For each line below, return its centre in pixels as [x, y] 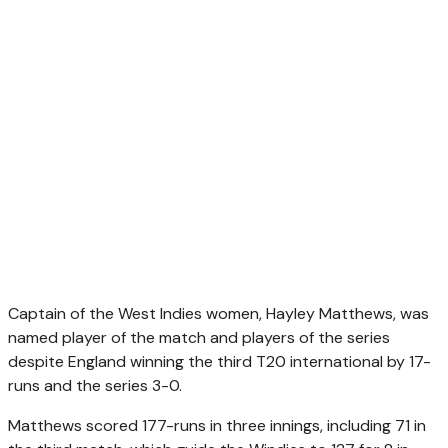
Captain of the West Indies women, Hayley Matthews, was [218, 313]
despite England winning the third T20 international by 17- [219, 361]
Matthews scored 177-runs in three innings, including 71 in [217, 425]
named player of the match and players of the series [199, 337]
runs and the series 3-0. [95, 385]
